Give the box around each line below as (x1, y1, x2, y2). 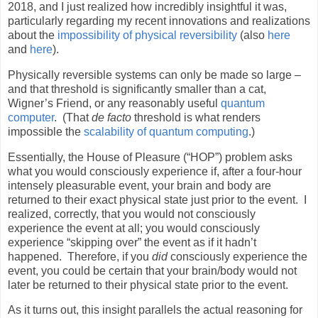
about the (8, 28, 57, 41)
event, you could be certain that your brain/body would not (8, 264, 297, 277)
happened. (8, 250, 62, 263)
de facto (92, 111, 131, 124)
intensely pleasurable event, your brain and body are (8, 179, 271, 192)
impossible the (8, 125, 84, 138)
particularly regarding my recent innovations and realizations (8, 14, 310, 27)
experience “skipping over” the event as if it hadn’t (8, 236, 256, 248)
